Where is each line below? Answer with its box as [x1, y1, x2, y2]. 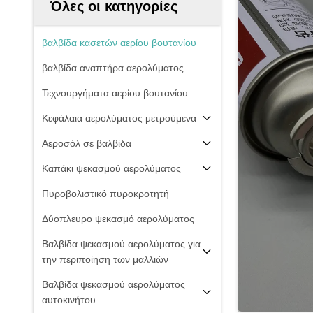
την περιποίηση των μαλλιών [42, 254, 168, 265]
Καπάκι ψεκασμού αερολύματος [42, 163, 181, 174]
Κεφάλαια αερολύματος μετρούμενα [42, 112, 196, 124]
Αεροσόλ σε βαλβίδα [42, 138, 131, 149]
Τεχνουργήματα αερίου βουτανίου [42, 87, 188, 99]
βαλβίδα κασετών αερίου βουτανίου [42, 37, 196, 48]
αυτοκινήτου [42, 294, 96, 305]
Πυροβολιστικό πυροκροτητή [42, 188, 169, 199]
